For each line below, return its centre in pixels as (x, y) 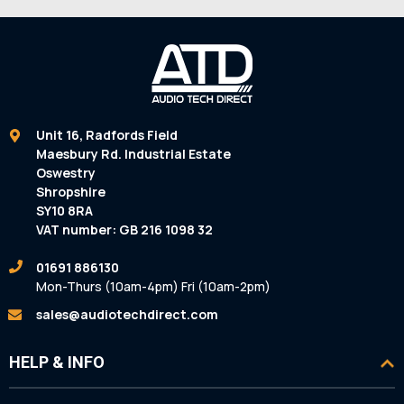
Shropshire (71, 192)
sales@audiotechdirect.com (127, 315)
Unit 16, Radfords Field (107, 135)
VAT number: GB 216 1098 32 (124, 230)
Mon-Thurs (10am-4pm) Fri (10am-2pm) (153, 287)
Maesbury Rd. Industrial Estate (133, 154)
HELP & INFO (57, 363)
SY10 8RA (64, 211)
